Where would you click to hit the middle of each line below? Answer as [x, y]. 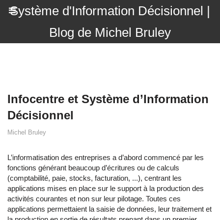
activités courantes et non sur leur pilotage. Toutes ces [94, 199]
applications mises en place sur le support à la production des [106, 188]
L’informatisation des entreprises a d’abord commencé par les [106, 157]
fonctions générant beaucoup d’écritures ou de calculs [93, 168]
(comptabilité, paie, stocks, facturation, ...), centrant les [95, 178]
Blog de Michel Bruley [110, 32]
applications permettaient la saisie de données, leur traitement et [110, 209]
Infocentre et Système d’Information [108, 99]
